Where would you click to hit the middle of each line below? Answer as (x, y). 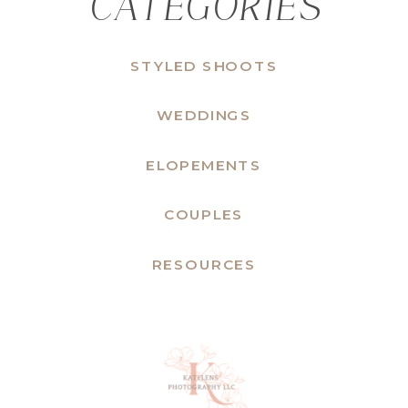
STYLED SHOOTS (204, 66)
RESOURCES (204, 265)
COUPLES (204, 215)
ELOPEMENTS (204, 165)
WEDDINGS (204, 116)
